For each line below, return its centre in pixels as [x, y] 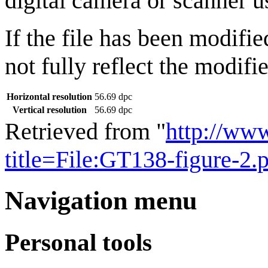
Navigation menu [101, 201]
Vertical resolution [49, 110]
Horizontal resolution [49, 97]
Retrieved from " [85, 132]
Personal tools [78, 243]
